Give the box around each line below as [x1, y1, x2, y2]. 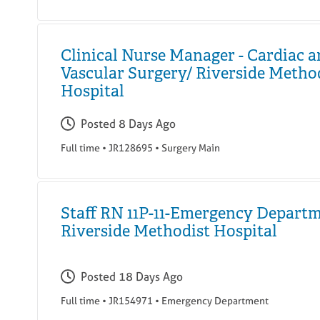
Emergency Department [161, 294, 269, 308]
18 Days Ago [119, 269, 183, 285]
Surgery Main [161, 141, 220, 155]
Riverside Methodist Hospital [61, 221, 277, 241]
